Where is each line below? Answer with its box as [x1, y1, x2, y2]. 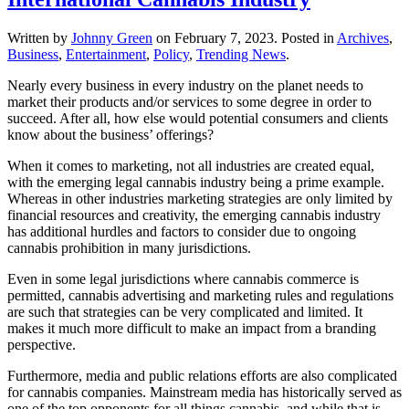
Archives [337, 29, 389, 46]
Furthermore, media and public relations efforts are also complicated [7, 367, 397, 383]
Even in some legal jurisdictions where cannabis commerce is [7, 270, 359, 287]
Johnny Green [71, 29, 152, 46]
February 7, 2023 [174, 29, 274, 46]
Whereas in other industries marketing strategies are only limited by [7, 190, 393, 206]
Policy [153, 46, 189, 62]
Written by [7, 29, 71, 46]
